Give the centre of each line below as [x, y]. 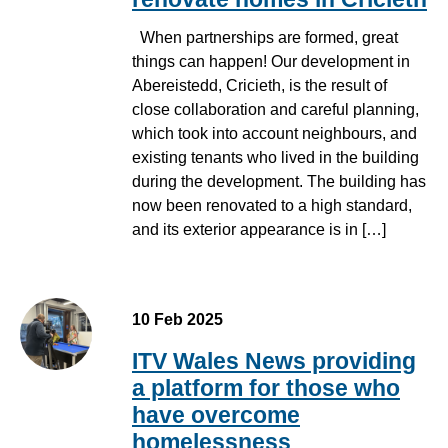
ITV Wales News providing [274, 360]
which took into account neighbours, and [274, 133]
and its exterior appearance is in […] [259, 229]
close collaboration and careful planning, [275, 109]
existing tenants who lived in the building [275, 157]
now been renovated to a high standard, [272, 205]
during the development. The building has [279, 181]
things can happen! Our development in [271, 61]
